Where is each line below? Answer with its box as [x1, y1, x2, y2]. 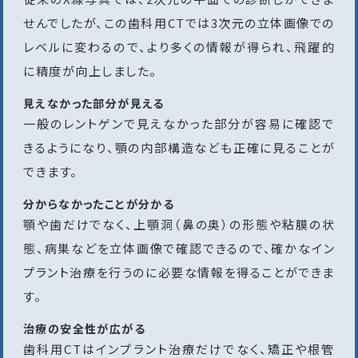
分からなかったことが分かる [23, 196, 175, 213]
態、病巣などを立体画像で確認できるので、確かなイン [23, 240, 335, 257]
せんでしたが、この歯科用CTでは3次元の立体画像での [23, 14, 335, 32]
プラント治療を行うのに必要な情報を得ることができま [23, 264, 335, 281]
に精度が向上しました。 [23, 62, 157, 80]
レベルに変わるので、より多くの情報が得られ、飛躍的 [23, 38, 335, 56]
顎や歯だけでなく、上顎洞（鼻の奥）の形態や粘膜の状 [23, 216, 335, 233]
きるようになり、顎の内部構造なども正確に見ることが [23, 139, 335, 157]
